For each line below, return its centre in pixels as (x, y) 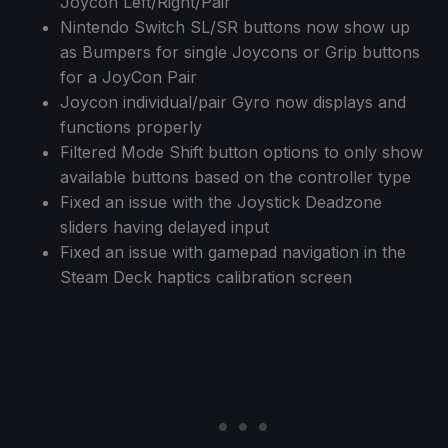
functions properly (131, 126)
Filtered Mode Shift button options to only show (241, 151)
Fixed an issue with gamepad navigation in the (233, 251)
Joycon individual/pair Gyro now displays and (233, 101)
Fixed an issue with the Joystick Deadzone (221, 201)
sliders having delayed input (164, 226)
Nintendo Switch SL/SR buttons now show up (235, 26)
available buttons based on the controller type (235, 176)
